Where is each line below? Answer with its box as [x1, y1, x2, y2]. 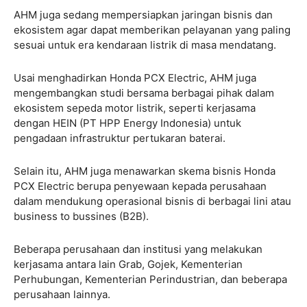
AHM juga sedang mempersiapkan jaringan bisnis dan [14, 8, 273, 21]
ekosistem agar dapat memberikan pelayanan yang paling [14, 23, 291, 36]
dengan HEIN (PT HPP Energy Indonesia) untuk [14, 116, 241, 130]
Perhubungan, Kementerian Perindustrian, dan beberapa [14, 272, 287, 286]
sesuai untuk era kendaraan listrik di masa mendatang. [14, 38, 276, 51]
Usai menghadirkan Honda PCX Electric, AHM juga [14, 71, 256, 84]
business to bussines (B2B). [14, 209, 151, 223]
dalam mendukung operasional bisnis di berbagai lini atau [14, 194, 291, 208]
